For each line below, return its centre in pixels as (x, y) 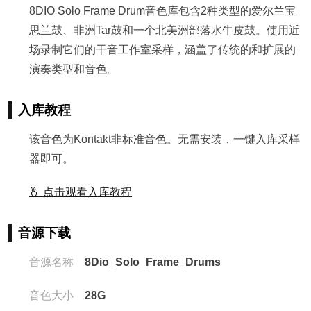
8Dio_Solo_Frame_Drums (147, 262)
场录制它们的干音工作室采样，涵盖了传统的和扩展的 (162, 50)
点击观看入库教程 (86, 192)
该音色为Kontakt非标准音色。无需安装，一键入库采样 (165, 139)
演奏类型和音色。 (74, 69)
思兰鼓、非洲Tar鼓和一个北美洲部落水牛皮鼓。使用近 (165, 30)
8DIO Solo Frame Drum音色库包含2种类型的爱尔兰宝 (162, 11)
